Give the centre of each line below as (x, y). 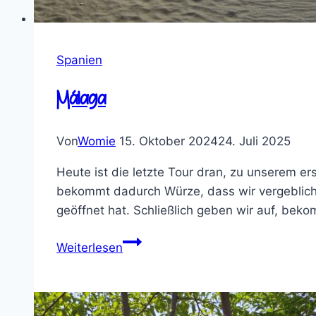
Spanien (79, 60)
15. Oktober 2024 (169, 141)
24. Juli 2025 (254, 141)
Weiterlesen (90, 248)
